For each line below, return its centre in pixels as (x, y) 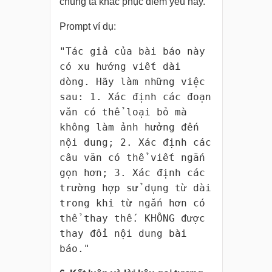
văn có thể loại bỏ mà (123, 112)
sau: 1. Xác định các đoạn (135, 97)
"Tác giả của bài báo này (132, 52)
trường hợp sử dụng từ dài (135, 188)
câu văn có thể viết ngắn (132, 158)
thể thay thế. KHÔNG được (132, 219)
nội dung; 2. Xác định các (135, 143)
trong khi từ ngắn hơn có (132, 203)
